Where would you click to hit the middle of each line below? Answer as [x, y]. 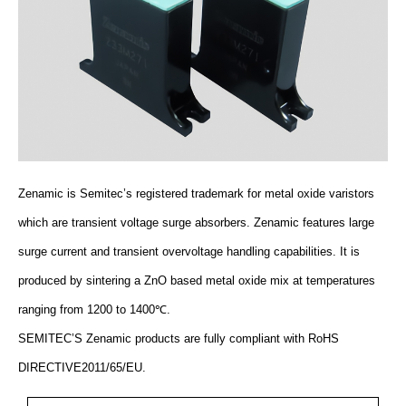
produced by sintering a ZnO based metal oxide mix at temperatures [197, 280]
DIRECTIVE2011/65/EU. [82, 367]
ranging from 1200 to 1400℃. [94, 309]
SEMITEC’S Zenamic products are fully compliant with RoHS [179, 338]
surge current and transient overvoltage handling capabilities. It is [189, 251]
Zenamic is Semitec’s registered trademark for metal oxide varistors [196, 193]
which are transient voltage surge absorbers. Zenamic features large [196, 222]
